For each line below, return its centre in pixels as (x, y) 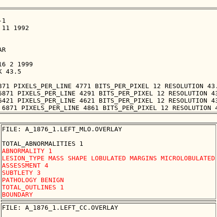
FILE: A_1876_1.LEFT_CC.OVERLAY (60, 208)
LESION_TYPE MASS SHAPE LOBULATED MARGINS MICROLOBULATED (108, 158)
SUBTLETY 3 (23, 173)
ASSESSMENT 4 (27, 166)
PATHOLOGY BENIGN (33, 180)
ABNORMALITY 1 (29, 151)
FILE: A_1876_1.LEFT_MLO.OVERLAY (62, 129)
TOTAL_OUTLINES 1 (35, 187)
